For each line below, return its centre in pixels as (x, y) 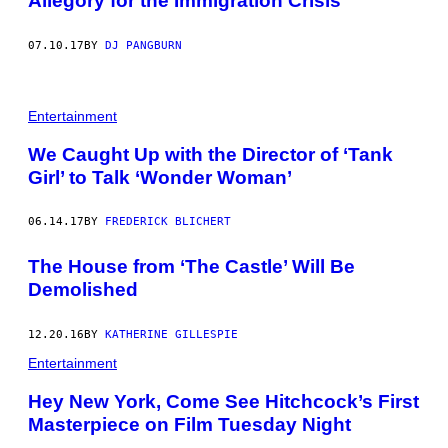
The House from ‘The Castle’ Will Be (191, 267)
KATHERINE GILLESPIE (171, 334)
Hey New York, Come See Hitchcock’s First (223, 401)
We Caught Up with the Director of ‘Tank (210, 154)
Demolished (83, 290)
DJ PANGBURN (143, 45)
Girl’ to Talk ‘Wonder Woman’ (160, 177)
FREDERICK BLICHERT (168, 222)
